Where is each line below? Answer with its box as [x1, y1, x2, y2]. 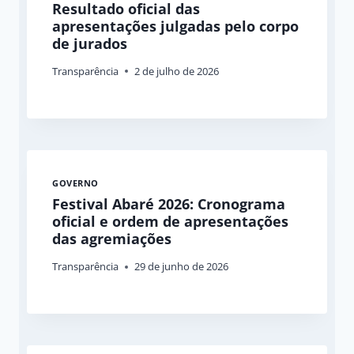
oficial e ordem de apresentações [52, 212, 288, 232]
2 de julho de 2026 [134, 63, 219, 78]
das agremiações [52, 229, 171, 249]
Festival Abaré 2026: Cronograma [52, 194, 285, 214]
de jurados [52, 33, 127, 53]
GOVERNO [52, 176, 99, 189]
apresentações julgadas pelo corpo [52, 16, 299, 36]
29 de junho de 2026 [134, 259, 228, 274]
